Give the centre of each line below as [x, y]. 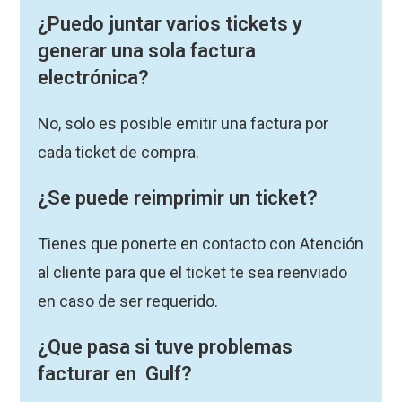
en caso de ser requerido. [130, 301]
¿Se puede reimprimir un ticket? [178, 198]
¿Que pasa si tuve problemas [166, 347]
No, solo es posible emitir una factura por [184, 124]
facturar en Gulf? [115, 374]
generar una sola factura [147, 51]
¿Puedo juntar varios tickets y [170, 24]
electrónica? [94, 78]
